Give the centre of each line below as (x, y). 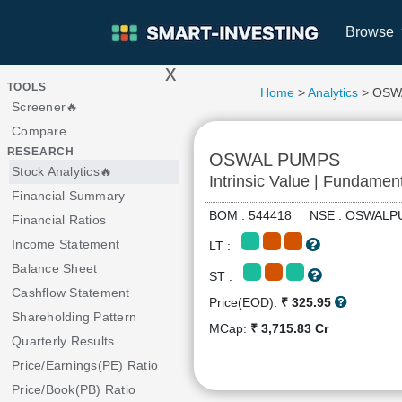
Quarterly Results (63, 341)
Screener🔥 (45, 107)
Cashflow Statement (71, 293)
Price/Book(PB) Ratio (74, 389)
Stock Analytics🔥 (62, 171)
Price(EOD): (245, 302)
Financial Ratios (59, 220)
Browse (371, 32)
